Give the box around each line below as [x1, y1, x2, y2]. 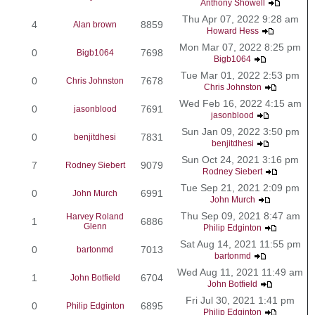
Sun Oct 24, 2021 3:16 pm [181, 153, 299, 165]
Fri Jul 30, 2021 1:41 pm [186, 294, 295, 306]
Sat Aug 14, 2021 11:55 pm [179, 238, 301, 250]
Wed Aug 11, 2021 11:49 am [177, 266, 303, 278]
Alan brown [73, 19, 117, 30]
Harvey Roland [66, 211, 124, 221]
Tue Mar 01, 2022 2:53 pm [181, 69, 300, 81]
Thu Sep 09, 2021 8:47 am [180, 210, 300, 221]
